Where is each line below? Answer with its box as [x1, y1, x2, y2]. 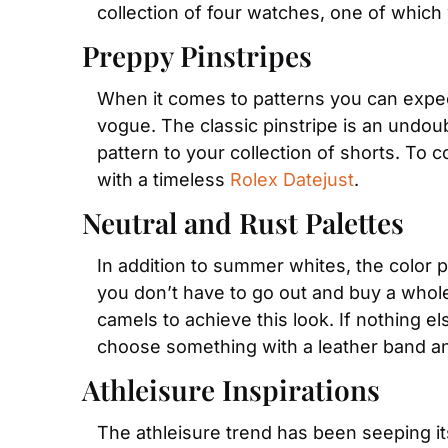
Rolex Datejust [230, 168, 354, 190]
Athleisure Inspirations [82, 370, 380, 408]
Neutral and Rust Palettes [82, 203, 404, 241]
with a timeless [97, 168, 230, 190]
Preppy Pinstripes [82, 36, 312, 74]
